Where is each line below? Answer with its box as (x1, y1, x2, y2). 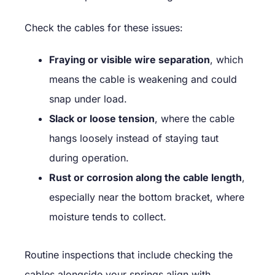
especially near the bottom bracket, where (49, 190, 244, 203)
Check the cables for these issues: (25, 21, 183, 34)
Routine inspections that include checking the (25, 248, 233, 261)
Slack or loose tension (49, 112, 155, 125)
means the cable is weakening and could (49, 72, 237, 85)
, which (210, 53, 243, 66)
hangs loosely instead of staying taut (49, 131, 219, 144)
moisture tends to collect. (49, 210, 166, 223)
